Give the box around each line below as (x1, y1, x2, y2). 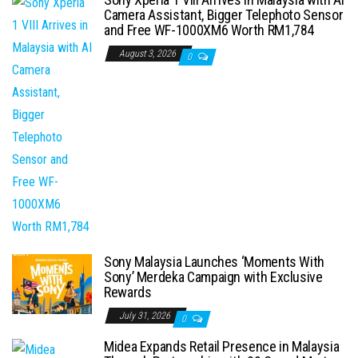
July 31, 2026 (119, 310, 173, 322)
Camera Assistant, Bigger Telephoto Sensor (104, 6, 344, 24)
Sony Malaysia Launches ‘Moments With (104, 253, 325, 271)
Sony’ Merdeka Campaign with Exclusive (104, 268, 323, 286)
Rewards (104, 284, 152, 301)
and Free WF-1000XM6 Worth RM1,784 (104, 22, 315, 39)
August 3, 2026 (119, 48, 178, 60)
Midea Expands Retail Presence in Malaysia (104, 338, 340, 356)
